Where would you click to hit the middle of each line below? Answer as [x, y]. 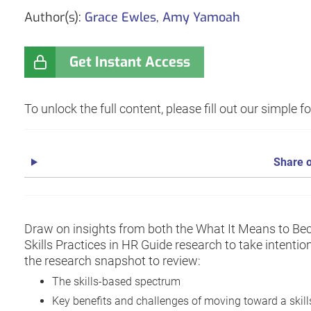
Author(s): [54, 18]
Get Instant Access [130, 62]
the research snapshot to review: [112, 260]
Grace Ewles [120, 18]
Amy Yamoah [201, 18]
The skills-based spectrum [116, 281]
